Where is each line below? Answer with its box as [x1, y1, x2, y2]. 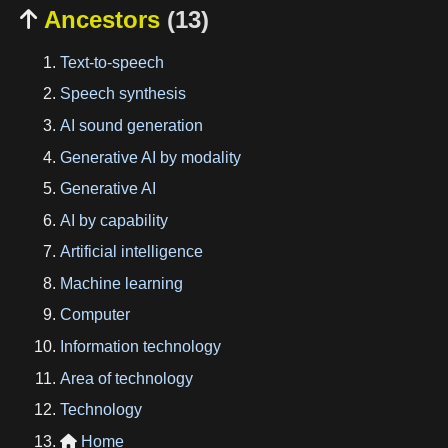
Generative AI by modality [60, 148, 241, 166]
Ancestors [37, 5, 167, 33]
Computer [60, 306, 130, 324]
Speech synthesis [60, 85, 186, 103]
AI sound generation [60, 116, 203, 134]
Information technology [60, 338, 221, 356]
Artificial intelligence [60, 243, 203, 261]
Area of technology [60, 369, 193, 387]
